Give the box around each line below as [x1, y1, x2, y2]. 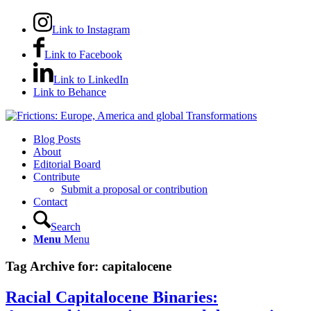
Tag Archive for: [6, 258, 102, 274]
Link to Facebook [44, 49, 122, 60]
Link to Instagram [52, 24, 130, 35]
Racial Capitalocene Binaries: [6, 287, 218, 306]
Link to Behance [33, 86, 106, 98]
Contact [33, 196, 67, 208]
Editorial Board [33, 158, 101, 170]
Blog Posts [33, 133, 81, 145]
